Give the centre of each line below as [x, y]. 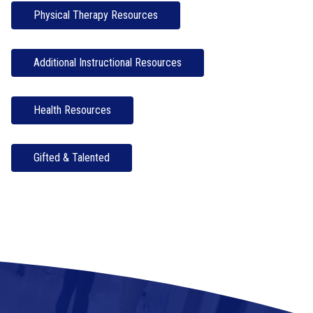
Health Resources [72, 110]
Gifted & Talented [71, 158]
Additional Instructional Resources [107, 63]
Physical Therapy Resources [95, 15]
